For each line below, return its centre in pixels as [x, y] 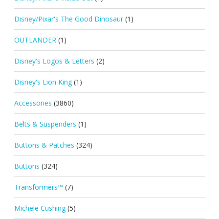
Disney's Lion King [43, 82]
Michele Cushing [40, 208]
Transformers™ [38, 187]
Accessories [33, 103]
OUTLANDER [35, 40]
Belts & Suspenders [45, 124]
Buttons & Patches [44, 145]
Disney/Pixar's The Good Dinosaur [68, 19]
